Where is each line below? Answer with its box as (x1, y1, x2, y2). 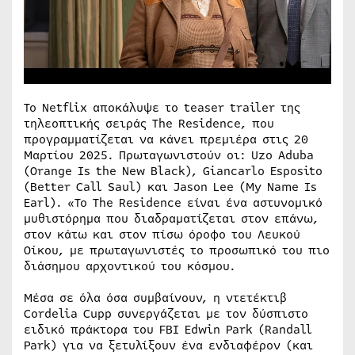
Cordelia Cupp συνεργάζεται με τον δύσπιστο (24, 304, 308, 323)
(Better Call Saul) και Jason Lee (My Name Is (24, 177, 317, 196)
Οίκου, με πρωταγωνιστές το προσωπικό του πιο (24, 241, 330, 259)
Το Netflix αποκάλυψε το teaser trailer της (24, 98, 300, 116)
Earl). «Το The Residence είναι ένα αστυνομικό (24, 193, 323, 212)
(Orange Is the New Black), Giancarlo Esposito (24, 162, 323, 180)
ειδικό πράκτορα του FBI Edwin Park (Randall (24, 320, 312, 338)
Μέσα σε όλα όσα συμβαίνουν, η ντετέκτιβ (24, 288, 287, 307)
